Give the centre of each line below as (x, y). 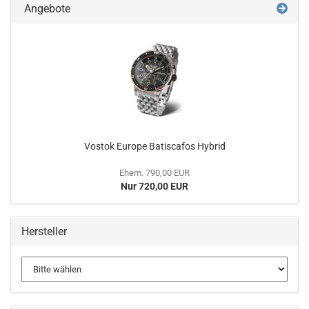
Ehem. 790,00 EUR (154, 172)
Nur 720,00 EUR (154, 186)
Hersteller (44, 231)
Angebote (46, 8)
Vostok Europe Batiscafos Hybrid (154, 146)
